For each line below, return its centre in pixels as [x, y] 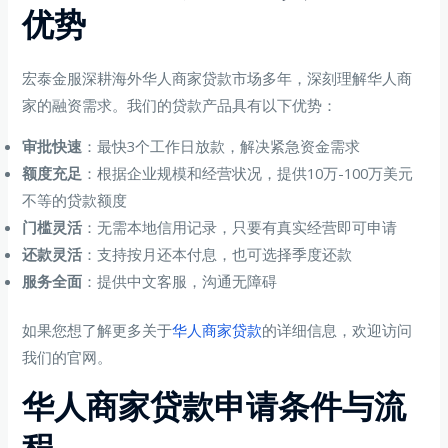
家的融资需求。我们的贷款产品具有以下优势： [180, 104]
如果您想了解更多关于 [97, 330]
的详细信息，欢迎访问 [337, 330]
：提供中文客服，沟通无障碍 [180, 281]
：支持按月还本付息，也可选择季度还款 [217, 254]
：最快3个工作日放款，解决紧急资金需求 [221, 146]
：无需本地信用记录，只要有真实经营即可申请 [240, 227]
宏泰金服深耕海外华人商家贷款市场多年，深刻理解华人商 [217, 77]
